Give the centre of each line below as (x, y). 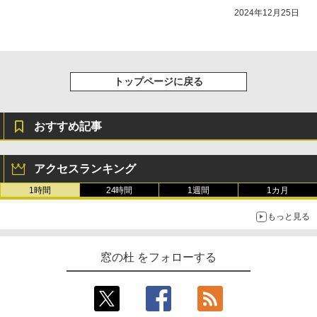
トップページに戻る (158, 81)
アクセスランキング (85, 168)
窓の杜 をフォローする (158, 257)
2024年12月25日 (267, 12)
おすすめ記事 (68, 126)
